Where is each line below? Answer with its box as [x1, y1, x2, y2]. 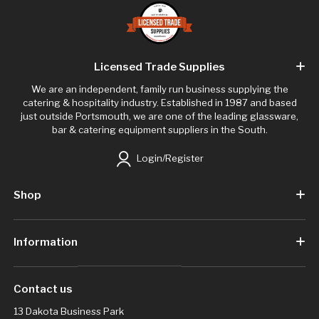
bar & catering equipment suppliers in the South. [51, 124, 268, 136]
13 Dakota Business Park [13, 305, 124, 318]
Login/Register [135, 152, 204, 164]
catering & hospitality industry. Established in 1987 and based [22, 97, 297, 109]
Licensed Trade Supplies [94, 60, 225, 73]
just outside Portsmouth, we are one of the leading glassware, [21, 110, 298, 122]
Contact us [13, 283, 73, 296]
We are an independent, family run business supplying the [31, 83, 288, 95]
